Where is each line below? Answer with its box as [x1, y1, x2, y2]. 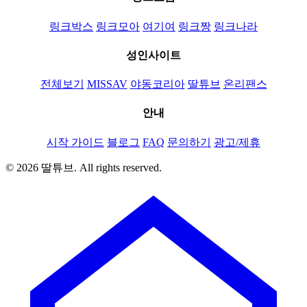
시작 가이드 [47, 136, 104, 148]
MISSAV [86, 78, 127, 90]
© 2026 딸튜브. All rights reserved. [5, 161, 162, 173]
